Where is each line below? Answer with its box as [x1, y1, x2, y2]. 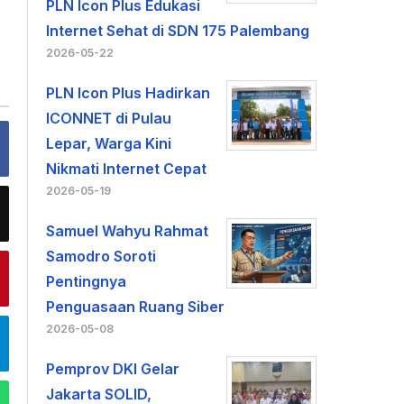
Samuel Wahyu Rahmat [46, 222, 209, 240]
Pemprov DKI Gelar [46, 360, 180, 378]
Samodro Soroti [46, 247, 157, 265]
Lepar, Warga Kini [46, 134, 172, 152]
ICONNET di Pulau [46, 109, 172, 127]
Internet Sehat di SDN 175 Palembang [46, 22, 310, 40]
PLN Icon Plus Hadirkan [46, 84, 211, 102]
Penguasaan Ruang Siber [46, 298, 225, 316]
